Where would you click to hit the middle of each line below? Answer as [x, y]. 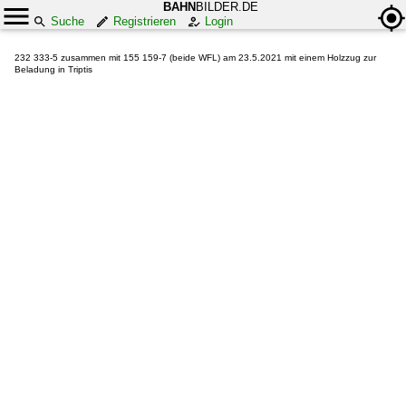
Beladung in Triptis [53, 69]
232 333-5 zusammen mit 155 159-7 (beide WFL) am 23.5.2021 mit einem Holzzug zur [195, 58]
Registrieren [145, 21]
